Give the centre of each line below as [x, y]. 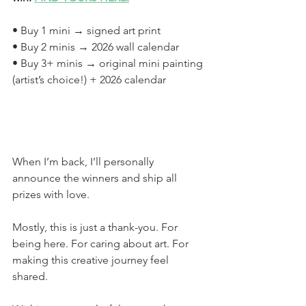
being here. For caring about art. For [102, 244]
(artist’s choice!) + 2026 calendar [89, 80]
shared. [30, 277]
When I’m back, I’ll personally [84, 162]
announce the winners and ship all [96, 178]
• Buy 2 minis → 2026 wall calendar [96, 47]
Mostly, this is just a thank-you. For [96, 227]
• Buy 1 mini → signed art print [86, 31]
